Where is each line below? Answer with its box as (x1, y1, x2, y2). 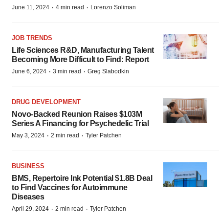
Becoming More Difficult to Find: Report (12, 55, 149, 64)
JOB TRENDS (12, 34, 52, 42)
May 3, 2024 (12, 132, 44, 139)
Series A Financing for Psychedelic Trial (12, 119, 149, 128)
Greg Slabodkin (88, 68, 129, 75)
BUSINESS (12, 162, 44, 170)
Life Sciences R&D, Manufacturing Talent (12, 46, 154, 54)
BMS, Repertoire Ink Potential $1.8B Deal (12, 174, 152, 182)
